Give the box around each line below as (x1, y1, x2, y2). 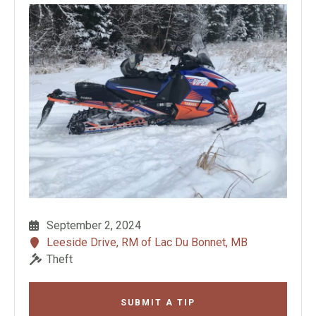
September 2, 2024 (47, 218, 141, 232)
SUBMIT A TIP (121, 297, 195, 308)
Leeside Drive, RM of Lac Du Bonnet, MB (47, 235, 248, 249)
